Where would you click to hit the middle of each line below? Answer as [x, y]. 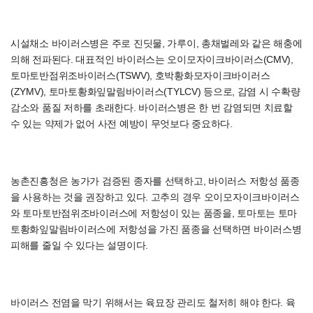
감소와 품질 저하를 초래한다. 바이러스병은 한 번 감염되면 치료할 [152, 108]
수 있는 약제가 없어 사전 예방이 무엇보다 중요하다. [122, 124]
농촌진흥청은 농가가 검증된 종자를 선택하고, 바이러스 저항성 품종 [155, 181]
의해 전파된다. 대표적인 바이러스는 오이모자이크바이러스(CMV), [152, 59]
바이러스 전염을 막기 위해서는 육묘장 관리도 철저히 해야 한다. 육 [153, 303]
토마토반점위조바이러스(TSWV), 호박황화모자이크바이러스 [140, 75]
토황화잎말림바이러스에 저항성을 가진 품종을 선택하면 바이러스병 [156, 229]
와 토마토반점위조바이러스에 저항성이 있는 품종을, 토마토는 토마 [154, 213]
